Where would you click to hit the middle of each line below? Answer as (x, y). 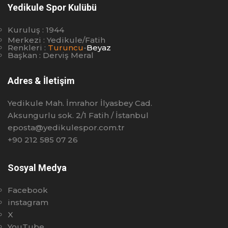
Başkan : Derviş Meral (51, 55)
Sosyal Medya (37, 168)
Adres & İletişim (41, 81)
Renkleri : (28, 48)
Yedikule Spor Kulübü (52, 7)
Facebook (28, 190)
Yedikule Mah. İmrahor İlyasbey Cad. (80, 103)
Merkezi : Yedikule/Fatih (56, 40)
